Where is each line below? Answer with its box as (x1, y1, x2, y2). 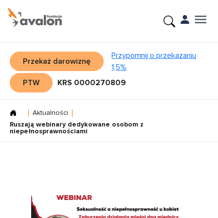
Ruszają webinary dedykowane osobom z (10, 120, 144, 128)
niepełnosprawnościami (10, 127, 88, 135)
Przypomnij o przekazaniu (111, 51, 196, 60)
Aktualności (33, 109, 68, 117)
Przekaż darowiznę (23, 56, 91, 66)
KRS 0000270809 (57, 78, 126, 88)
